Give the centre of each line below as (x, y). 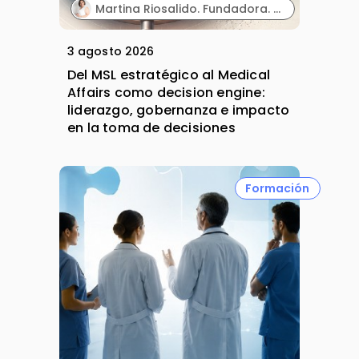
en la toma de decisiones (151, 128)
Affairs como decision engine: (166, 93)
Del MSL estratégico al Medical (169, 75)
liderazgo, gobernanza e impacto (179, 111)
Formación (278, 188)
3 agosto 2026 (111, 52)
